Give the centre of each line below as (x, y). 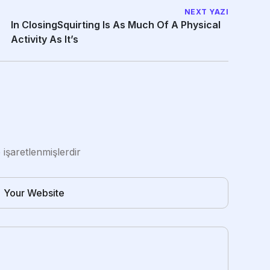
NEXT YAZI (206, 12)
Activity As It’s (45, 39)
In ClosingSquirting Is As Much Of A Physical (116, 25)
